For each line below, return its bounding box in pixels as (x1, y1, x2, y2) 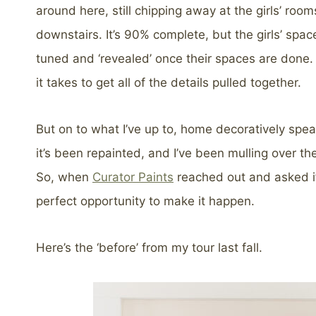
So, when (36, 170, 92, 185)
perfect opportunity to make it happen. (36, 194, 255, 209)
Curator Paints (92, 170, 174, 185)
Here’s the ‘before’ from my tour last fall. (36, 241, 262, 255)
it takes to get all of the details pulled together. (36, 75, 301, 90)
